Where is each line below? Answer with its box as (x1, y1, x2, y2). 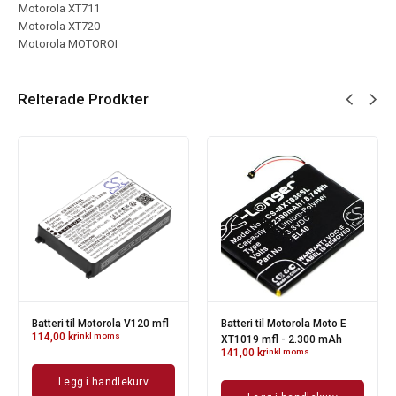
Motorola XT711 (19, 2, 100, 16)
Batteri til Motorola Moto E (221, 317, 346, 331)
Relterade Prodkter (18, 90, 148, 109)
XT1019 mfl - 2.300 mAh (221, 333, 342, 346)
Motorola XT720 (19, 19, 100, 34)
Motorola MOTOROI (19, 37, 118, 51)
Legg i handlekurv (57, 376, 149, 389)
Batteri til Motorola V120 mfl (32, 317, 169, 331)
